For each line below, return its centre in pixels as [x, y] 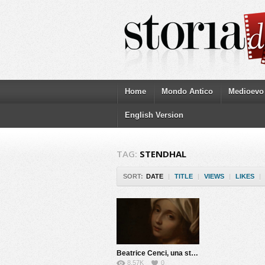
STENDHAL [163, 154]
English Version [154, 115]
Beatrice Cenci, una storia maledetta [195, 253]
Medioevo [246, 91]
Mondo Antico [187, 91]
